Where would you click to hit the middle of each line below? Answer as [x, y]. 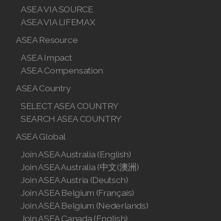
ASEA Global [41, 136]
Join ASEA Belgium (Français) [78, 192]
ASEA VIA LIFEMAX [58, 22]
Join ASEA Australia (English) [76, 154]
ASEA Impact [47, 57]
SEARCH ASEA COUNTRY [71, 118]
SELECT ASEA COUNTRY [70, 106]
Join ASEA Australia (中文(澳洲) [80, 167]
